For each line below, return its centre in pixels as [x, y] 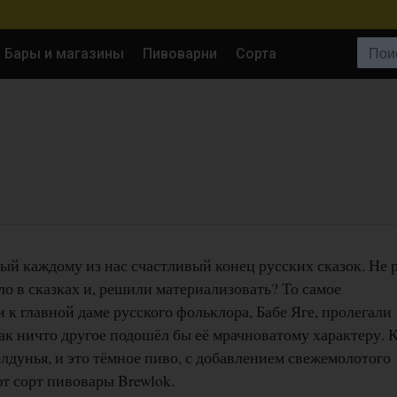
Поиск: [303, 47]
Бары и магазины [65, 53]
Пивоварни [179, 53]
